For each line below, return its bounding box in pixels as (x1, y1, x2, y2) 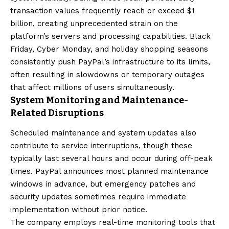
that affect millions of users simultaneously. (10, 82, 174, 92)
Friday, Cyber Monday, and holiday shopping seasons (10, 44, 208, 54)
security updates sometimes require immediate (10, 192, 186, 202)
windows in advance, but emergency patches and (10, 179, 196, 189)
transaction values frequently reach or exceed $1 (10, 6, 195, 15)
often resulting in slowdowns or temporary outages (10, 70, 204, 79)
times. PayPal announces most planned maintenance (10, 167, 209, 176)
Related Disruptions (10, 107, 104, 119)
